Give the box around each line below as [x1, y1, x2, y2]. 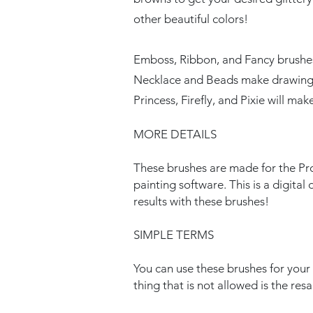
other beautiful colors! [133, 12, 248, 26]
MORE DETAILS [133, 127, 217, 141]
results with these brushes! [133, 194, 269, 208]
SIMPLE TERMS [133, 228, 214, 242]
